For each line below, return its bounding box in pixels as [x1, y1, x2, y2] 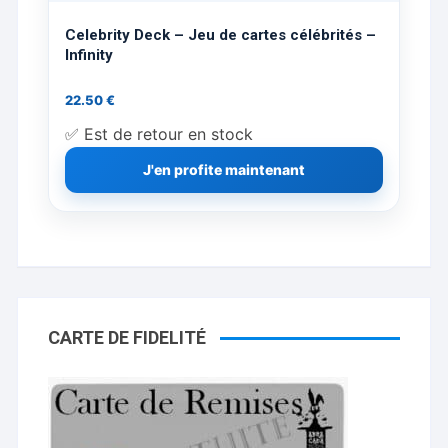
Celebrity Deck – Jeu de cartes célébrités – [65, 25, 377, 44]
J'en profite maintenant [142, 160, 305, 178]
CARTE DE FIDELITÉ [48, 326, 207, 348]
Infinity [65, 45, 114, 64]
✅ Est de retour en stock [65, 123, 254, 144]
